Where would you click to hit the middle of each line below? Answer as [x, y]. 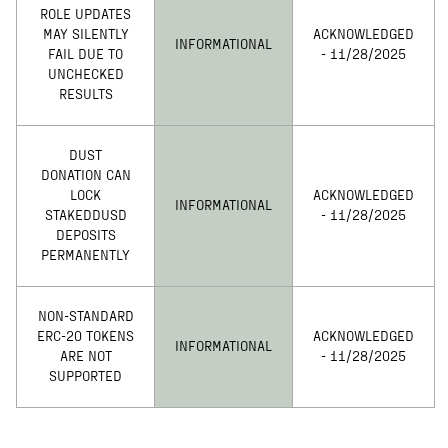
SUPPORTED [85, 377]
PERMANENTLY [85, 256]
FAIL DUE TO [85, 55]
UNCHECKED [85, 75]
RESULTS [85, 95]
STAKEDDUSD [85, 216]
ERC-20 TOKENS [85, 337]
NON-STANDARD [85, 317]
